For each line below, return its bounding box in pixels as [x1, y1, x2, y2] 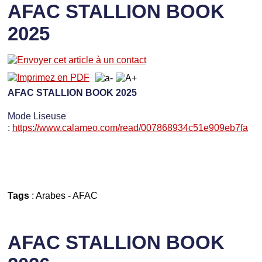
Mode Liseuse [7, 110, 66, 121]
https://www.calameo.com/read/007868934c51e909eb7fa [12, 122, 248, 133]
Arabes [35, 189, 65, 201]
